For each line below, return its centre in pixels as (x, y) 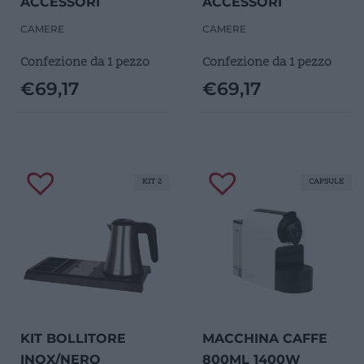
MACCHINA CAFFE (265, 338)
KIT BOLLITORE (73, 338)
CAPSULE (326, 182)
